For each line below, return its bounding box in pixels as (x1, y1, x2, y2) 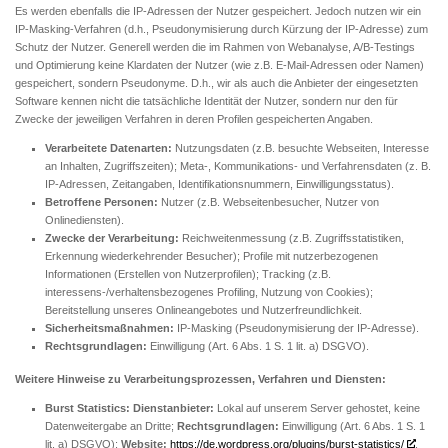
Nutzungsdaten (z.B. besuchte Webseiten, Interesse (172, 142, 429, 154)
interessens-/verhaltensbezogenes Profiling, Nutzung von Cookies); (45, 286, 373, 298)
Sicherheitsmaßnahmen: (45, 322, 174, 334)
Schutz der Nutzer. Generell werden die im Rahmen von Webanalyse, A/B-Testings (15, 40, 415, 53)
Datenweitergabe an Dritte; (45, 420, 177, 433)
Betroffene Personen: (45, 196, 158, 208)
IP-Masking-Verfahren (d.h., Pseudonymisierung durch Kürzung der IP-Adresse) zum (15, 22, 428, 35)
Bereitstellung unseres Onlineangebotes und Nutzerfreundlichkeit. (45, 304, 362, 316)
